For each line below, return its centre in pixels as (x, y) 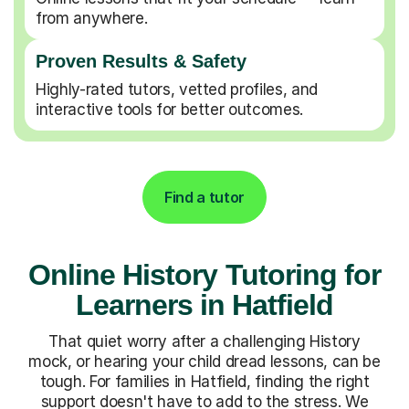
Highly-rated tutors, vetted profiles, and (177, 89)
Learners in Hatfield (204, 304)
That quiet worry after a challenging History (204, 341)
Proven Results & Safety (141, 61)
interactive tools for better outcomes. (170, 109)
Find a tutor (204, 197)
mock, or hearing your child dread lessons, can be (204, 361)
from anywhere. (92, 18)
